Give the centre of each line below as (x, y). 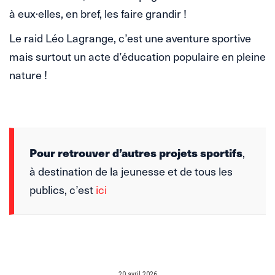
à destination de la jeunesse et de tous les (131, 171)
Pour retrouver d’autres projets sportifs (136, 153)
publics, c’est (63, 190)
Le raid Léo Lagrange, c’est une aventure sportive (130, 38)
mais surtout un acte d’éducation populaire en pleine (137, 56)
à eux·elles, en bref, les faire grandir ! (98, 14)
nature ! (28, 75)
